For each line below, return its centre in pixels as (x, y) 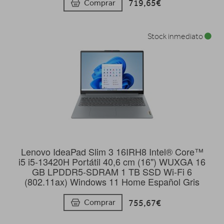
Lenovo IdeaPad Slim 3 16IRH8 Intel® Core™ (112, 151)
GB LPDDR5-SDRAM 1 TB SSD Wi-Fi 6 (112, 171)
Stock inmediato (176, 36)
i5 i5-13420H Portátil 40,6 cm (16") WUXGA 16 (112, 161)
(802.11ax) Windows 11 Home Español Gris (112, 181)
